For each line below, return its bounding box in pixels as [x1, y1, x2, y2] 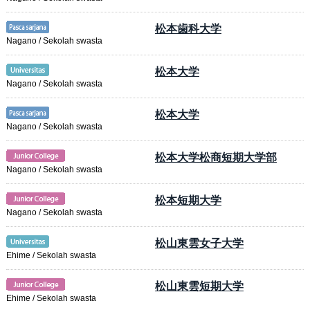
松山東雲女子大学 [155, 237, 244, 249]
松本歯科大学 [155, 23, 221, 35]
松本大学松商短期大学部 [155, 152, 277, 163]
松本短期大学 [155, 194, 221, 206]
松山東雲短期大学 [155, 280, 244, 292]
